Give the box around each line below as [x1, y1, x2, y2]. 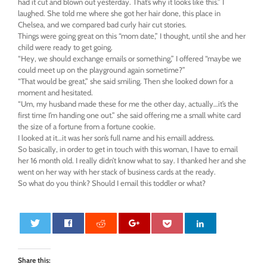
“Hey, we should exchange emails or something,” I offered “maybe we [18, 54, 241, 63]
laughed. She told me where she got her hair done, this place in [18, 8, 221, 18]
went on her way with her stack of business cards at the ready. [18, 167, 216, 176]
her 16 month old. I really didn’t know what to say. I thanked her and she [18, 156, 246, 165]
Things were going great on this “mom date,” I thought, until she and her [18, 31, 246, 41]
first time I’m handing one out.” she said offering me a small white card [18, 110, 241, 120]
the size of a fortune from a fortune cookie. [18, 122, 156, 131]
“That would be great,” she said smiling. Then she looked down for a [18, 76, 233, 86]
